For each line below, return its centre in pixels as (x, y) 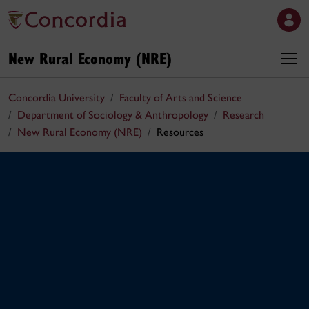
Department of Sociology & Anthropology (113, 115)
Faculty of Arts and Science (181, 98)
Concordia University (57, 98)
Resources (180, 132)
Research (243, 115)
